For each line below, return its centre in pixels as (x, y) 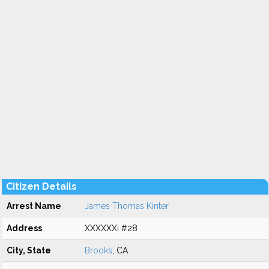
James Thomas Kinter (127, 206)
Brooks (98, 250)
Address (24, 228)
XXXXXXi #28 (111, 228)
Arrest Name (34, 206)
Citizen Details (41, 186)
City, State (29, 250)
